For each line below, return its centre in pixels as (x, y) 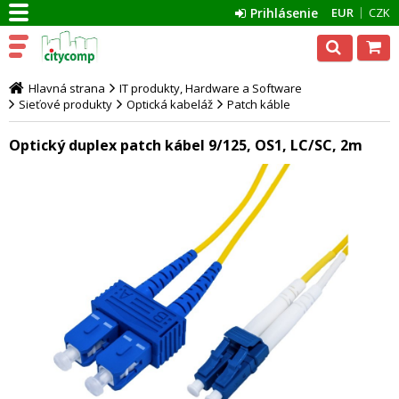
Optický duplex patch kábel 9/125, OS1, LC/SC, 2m (186, 145)
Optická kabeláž (170, 104)
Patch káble (259, 104)
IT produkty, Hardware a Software (211, 88)
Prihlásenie (284, 13)
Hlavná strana (67, 88)
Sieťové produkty (65, 104)
